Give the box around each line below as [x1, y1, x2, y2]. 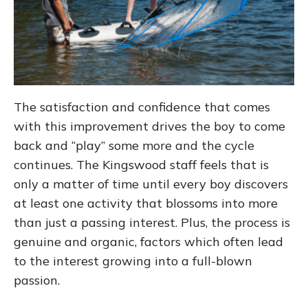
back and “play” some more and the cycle [14, 137, 254, 154]
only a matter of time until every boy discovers [14, 176, 288, 192]
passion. [14, 272, 60, 289]
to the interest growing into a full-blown [14, 253, 252, 269]
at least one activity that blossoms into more [14, 195, 278, 212]
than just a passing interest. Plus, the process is [14, 214, 290, 231]
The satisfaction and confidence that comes [14, 99, 270, 115]
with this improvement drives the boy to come [14, 118, 285, 135]
